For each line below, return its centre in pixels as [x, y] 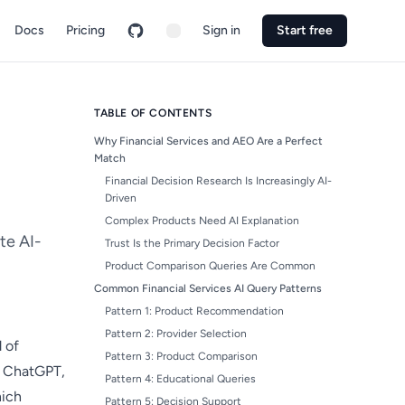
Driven [121, 198]
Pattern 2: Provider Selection [176, 334]
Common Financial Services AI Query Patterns [208, 288]
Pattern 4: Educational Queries [180, 379]
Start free [305, 30]
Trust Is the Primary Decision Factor [192, 243]
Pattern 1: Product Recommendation [194, 311]
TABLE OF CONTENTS [153, 113]
